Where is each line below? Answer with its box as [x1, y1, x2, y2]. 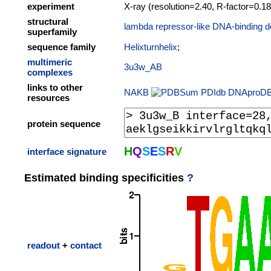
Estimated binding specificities [24, 172, 187, 184]
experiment [27, 1, 74, 11]
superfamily [27, 27, 77, 37]
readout [27, 240, 60, 250]
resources [27, 93, 70, 103]
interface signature [27, 146, 106, 157]
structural [27, 16, 68, 27]
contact [70, 240, 102, 250]
